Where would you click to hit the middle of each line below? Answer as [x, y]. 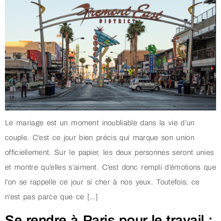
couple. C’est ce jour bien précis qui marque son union [100, 138]
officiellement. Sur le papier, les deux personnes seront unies [110, 153]
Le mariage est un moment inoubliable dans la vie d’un [100, 123]
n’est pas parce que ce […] [51, 197]
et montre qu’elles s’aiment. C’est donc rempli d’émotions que [110, 167]
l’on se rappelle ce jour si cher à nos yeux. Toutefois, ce [102, 182]
